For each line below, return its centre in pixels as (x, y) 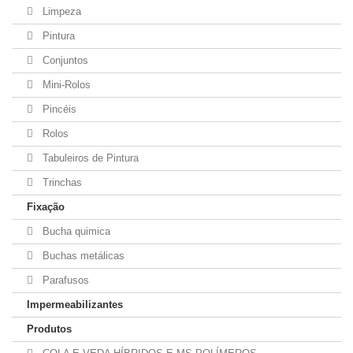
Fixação (46, 207)
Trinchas (61, 182)
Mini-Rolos (65, 85)
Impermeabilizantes (75, 305)
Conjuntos (64, 60)
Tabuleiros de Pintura (89, 158)
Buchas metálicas (82, 256)
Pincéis (58, 109)
